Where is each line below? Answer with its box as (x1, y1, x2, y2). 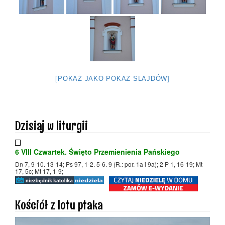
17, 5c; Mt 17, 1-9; (15, 166, 63, 175)
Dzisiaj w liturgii (15, 117, 88, 133)
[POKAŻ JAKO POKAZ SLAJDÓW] (55, 74, 170, 82)
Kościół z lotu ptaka (15, 196, 103, 212)
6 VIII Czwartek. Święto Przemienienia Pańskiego (15, 146, 180, 157)
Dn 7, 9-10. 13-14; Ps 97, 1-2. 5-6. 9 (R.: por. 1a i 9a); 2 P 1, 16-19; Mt (15, 159, 202, 168)
